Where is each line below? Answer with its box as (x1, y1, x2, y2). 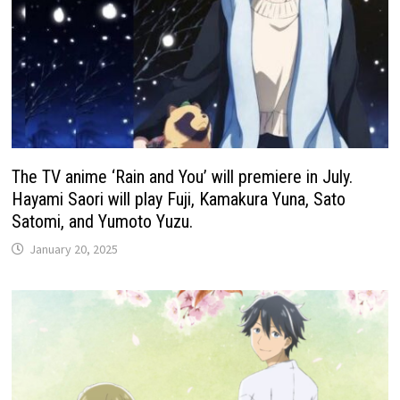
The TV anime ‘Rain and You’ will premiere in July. (12, 166, 354, 188)
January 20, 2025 (29, 241, 119, 258)
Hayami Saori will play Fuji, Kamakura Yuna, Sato (12, 188, 346, 211)
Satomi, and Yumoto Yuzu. (12, 211, 194, 233)
